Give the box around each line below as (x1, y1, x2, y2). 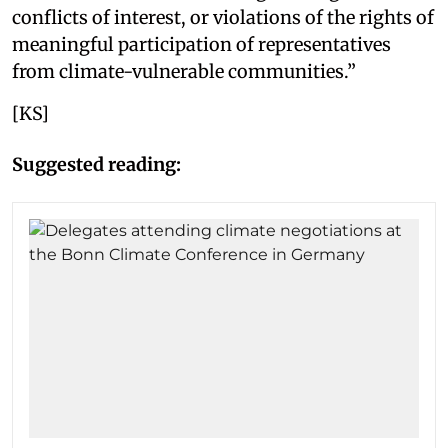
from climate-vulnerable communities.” (12, 59, 356, 83)
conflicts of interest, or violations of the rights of (12, 5, 434, 29)
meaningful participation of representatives (12, 32, 391, 56)
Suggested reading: (12, 152, 181, 176)
